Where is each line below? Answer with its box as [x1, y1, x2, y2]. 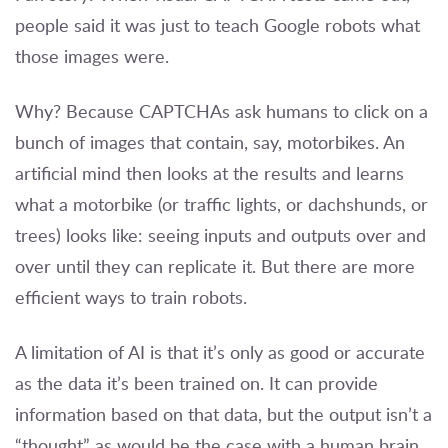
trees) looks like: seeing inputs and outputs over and [15, 222, 426, 247]
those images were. [15, 43, 169, 68]
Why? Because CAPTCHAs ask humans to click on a [15, 98, 428, 123]
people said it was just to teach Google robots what [15, 12, 420, 37]
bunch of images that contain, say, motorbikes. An [15, 129, 405, 154]
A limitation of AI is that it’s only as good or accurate [15, 339, 425, 364]
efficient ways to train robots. [15, 284, 252, 309]
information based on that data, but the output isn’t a [15, 401, 432, 426]
